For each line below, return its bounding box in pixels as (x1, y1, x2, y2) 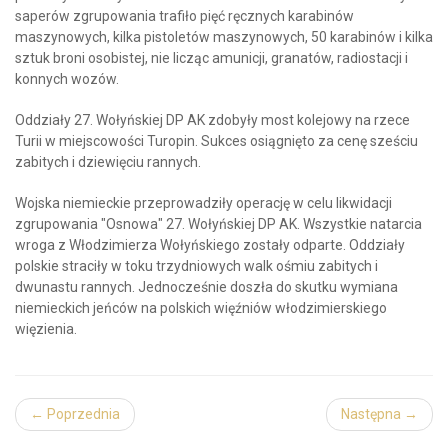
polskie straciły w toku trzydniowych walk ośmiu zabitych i (15, 258, 378, 274)
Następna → (341, 406, 418, 422)
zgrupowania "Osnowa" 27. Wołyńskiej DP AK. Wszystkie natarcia (15, 216, 422, 232)
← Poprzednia (30, 406, 120, 422)
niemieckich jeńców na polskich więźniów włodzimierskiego (15, 300, 387, 316)
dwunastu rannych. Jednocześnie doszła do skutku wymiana (15, 279, 398, 295)
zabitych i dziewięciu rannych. (15, 154, 201, 170)
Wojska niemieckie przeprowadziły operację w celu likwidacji (15, 195, 392, 211)
